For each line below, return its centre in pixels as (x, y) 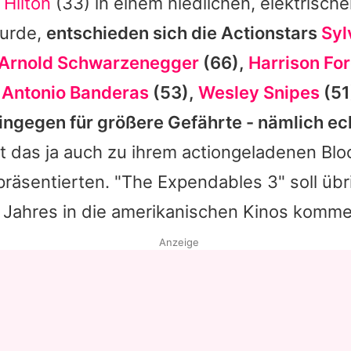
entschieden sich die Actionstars (184, 33)
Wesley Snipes (259, 92)
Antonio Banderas (75, 92)
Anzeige (179, 242)
